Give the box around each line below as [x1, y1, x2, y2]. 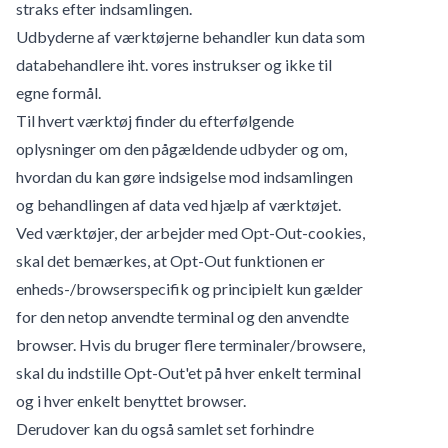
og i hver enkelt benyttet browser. [16, 390, 246, 410]
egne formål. [16, 82, 101, 102]
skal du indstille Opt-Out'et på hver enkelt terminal [16, 362, 361, 382]
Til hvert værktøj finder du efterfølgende [16, 110, 294, 130]
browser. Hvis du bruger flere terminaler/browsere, [16, 334, 365, 354]
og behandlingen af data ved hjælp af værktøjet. [16, 194, 341, 214]
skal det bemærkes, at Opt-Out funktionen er [16, 250, 325, 270]
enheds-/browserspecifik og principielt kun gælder [16, 278, 363, 298]
